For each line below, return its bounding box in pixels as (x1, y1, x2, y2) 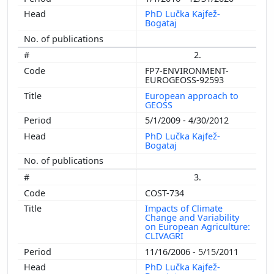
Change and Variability (145, 212, 239, 224)
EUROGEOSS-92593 (145, 74, 226, 86)
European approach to (145, 89, 239, 102)
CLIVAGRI (145, 230, 186, 242)
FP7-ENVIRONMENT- (145, 65, 229, 77)
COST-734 (145, 187, 187, 199)
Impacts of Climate (145, 202, 223, 215)
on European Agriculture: (145, 221, 250, 233)
